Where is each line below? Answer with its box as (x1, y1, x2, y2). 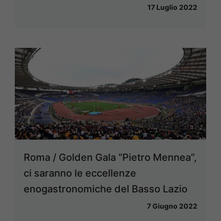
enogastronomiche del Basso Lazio (24, 183, 187, 195)
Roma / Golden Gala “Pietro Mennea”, (24, 151, 197, 164)
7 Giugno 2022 (147, 202, 197, 211)
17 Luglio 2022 (147, 3, 197, 12)
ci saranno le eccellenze (24, 167, 136, 180)
